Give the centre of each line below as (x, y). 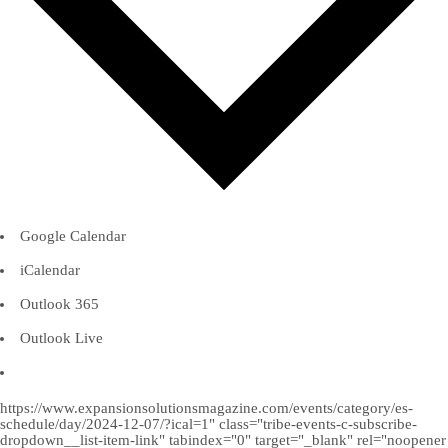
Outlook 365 (59, 304)
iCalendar (50, 270)
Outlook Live (61, 338)
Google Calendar (73, 236)
